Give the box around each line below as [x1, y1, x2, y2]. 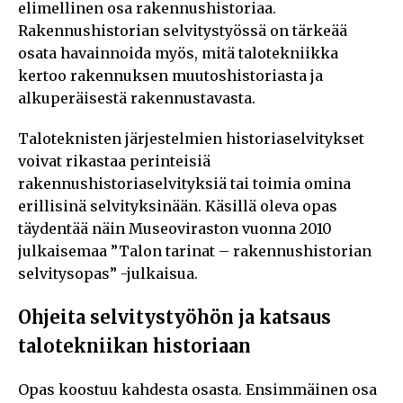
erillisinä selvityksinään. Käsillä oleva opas [18, 196, 337, 215]
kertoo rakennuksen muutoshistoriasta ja [18, 66, 323, 85]
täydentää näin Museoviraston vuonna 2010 [18, 219, 332, 237]
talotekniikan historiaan [18, 334, 251, 357]
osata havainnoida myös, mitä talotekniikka [18, 43, 338, 62]
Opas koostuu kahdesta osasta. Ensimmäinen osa [18, 380, 377, 399]
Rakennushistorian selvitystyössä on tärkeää [18, 21, 347, 40]
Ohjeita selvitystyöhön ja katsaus [18, 305, 331, 328]
